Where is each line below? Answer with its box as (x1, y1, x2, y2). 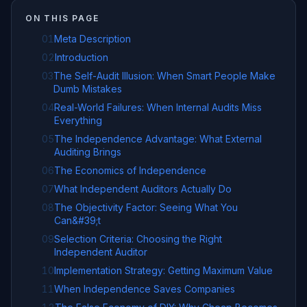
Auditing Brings (54, 146, 121, 158)
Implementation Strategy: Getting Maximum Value (54, 265, 273, 276)
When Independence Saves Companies (54, 283, 235, 295)
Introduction (55, 51, 108, 63)
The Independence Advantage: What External (54, 133, 262, 145)
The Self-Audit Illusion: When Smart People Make (53, 70, 275, 82)
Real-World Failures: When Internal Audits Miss (54, 101, 262, 113)
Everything (54, 114, 102, 126)
